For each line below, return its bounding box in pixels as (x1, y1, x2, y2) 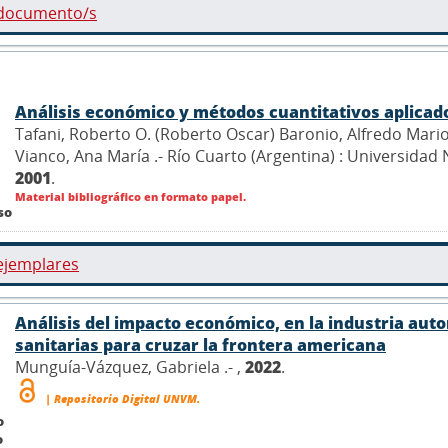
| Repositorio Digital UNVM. (42, 390, 200, 406)
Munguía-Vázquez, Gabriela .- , (15, 355, 245, 378)
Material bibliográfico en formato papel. (15, 188, 246, 204)
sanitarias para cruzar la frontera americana (15, 333, 386, 356)
